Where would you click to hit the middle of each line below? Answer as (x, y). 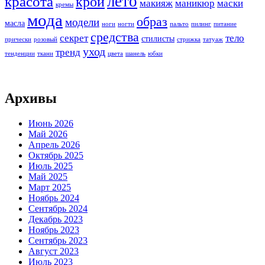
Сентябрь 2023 (58, 241)
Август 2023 (54, 251)
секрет (74, 38)
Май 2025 (48, 177)
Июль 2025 (51, 166)
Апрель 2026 (54, 145)
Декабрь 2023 (56, 219)
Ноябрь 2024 (54, 198)
